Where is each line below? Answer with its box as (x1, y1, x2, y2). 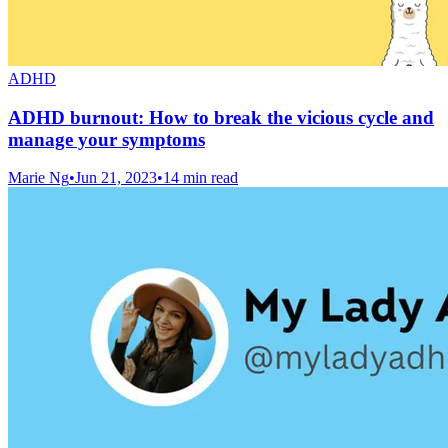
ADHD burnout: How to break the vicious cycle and (8, 106, 434, 128)
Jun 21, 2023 (75, 169, 157, 187)
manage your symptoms (8, 128, 205, 150)
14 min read (163, 169, 238, 187)
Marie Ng (8, 169, 69, 187)
